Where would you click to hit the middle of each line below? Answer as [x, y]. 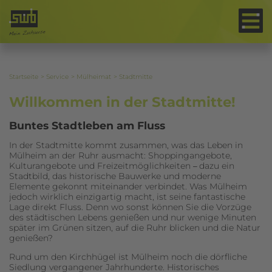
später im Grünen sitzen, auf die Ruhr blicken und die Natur [135, 228]
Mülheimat [94, 77]
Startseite [24, 77]
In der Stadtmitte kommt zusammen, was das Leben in [126, 145]
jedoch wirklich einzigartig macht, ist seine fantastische [127, 197]
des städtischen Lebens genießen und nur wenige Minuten [133, 217]
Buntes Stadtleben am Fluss [87, 125]
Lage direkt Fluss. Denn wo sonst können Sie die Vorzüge [130, 207]
